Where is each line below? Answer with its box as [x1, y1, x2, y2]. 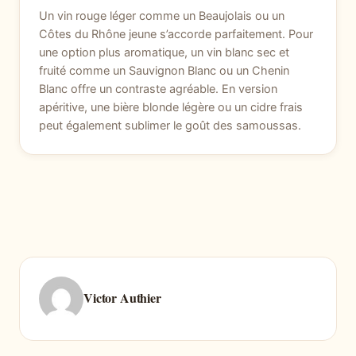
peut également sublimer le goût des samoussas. [39, 118, 301, 133]
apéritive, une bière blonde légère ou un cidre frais [39, 100, 303, 115]
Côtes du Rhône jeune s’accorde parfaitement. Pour [39, 27, 313, 42]
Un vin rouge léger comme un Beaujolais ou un [39, 9, 284, 24]
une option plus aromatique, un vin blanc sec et [39, 45, 289, 60]
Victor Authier [83, 288, 161, 307]
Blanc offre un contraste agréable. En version [39, 82, 277, 97]
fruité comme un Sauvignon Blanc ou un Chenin [39, 64, 289, 79]
